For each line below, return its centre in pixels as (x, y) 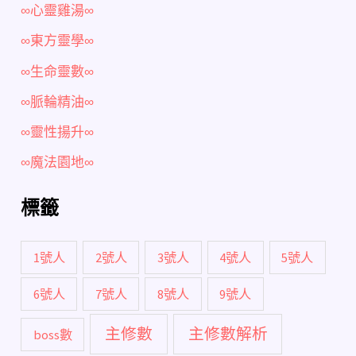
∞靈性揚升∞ (58, 132)
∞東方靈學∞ (58, 41)
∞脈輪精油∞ (58, 101)
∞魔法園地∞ (58, 163)
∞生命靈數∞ (58, 71)
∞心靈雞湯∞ (58, 11)
